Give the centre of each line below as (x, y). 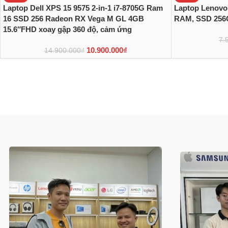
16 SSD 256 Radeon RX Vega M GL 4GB (74, 18)
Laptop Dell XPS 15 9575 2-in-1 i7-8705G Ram (83, 8)
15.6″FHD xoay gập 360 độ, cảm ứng (67, 29)
